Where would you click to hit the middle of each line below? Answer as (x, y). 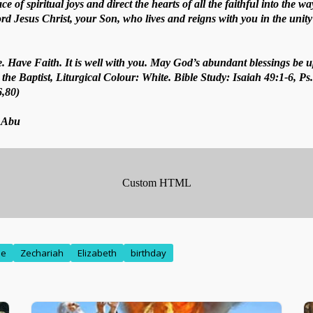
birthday (148, 253)
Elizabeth (97, 253)
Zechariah (42, 253)
